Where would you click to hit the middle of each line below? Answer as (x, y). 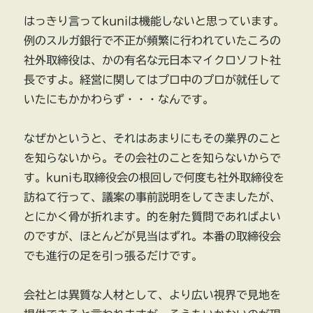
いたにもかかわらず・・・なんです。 (119, 100)
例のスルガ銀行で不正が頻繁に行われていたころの (153, 41)
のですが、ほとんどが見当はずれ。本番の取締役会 (153, 236)
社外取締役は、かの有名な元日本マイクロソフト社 (153, 60)
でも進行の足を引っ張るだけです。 (114, 256)
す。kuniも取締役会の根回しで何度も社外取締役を (154, 178)
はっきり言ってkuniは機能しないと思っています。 (154, 21)
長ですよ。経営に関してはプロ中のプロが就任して (153, 80)
